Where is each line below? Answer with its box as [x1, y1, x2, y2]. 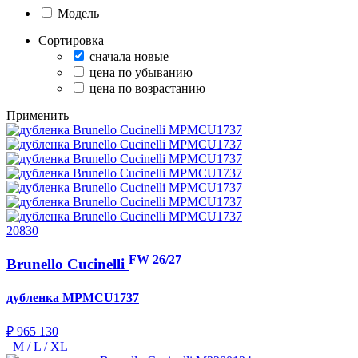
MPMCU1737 [62, 290, 139, 304]
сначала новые [89, 49, 169, 63]
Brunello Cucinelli [6, 256, 129, 273]
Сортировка [38, 33, 104, 47]
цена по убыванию [89, 65, 193, 79]
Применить [6, 108, 69, 122]
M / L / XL [6, 339, 68, 353]
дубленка [6, 290, 62, 304]
